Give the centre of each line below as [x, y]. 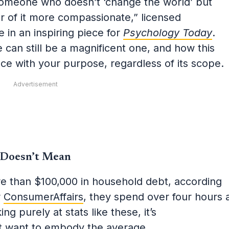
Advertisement [36, 84]
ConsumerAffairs [43, 197]
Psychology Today [167, 32]
